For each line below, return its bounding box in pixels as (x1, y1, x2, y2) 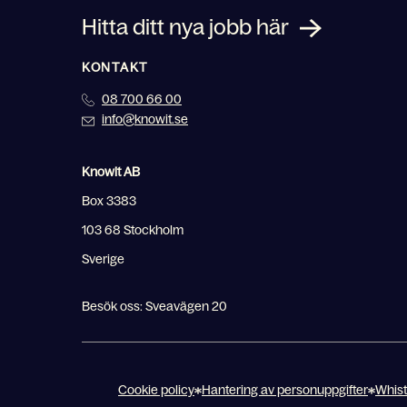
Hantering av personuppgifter (202, 382, 368, 397)
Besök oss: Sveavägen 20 (82, 298, 227, 313)
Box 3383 (82, 193, 136, 208)
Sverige (82, 251, 124, 266)
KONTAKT (82, 59, 148, 74)
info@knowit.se (102, 111, 188, 126)
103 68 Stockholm (82, 222, 184, 237)
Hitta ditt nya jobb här (82, 14, 289, 39)
